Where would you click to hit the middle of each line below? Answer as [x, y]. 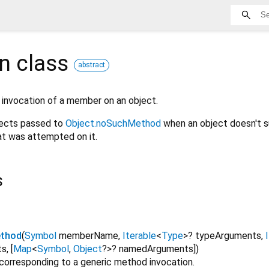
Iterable [139, 236]
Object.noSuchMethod [113, 123]
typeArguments [228, 236]
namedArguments [156, 249]
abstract [92, 65]
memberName [89, 236]
